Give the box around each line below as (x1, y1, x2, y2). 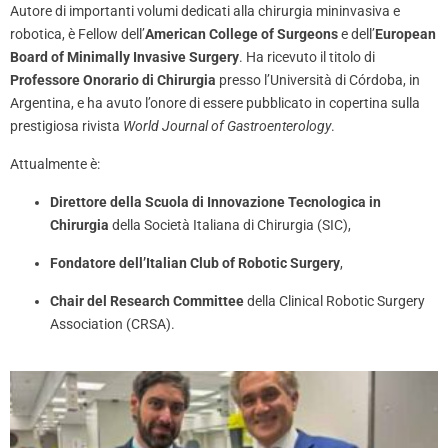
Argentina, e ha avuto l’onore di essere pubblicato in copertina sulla (10, 94, 420, 111)
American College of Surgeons (145, 25, 338, 42)
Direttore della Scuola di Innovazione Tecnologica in (50, 193, 381, 210)
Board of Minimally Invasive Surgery (10, 48, 239, 65)
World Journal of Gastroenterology (123, 117, 331, 134)
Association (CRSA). (50, 315, 175, 332)
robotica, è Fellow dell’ (10, 25, 145, 42)
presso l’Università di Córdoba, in (216, 71, 420, 88)
